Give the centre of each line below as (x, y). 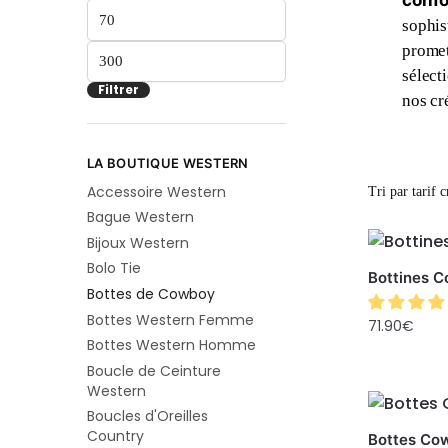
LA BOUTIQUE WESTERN (168, 163)
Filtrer (118, 90)
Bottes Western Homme (171, 345)
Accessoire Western (156, 191)
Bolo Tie (114, 268)
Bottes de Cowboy (151, 294)
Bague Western (140, 217)
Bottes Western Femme (170, 319)
